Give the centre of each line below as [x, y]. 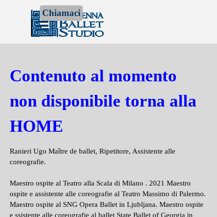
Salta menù [58, 18]
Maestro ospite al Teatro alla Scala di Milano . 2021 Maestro [100, 183]
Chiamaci [61, 13]
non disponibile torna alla [103, 101]
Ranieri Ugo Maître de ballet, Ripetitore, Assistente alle [93, 151]
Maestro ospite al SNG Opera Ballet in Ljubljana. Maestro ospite [107, 204]
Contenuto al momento [93, 76]
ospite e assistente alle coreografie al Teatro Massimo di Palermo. [108, 194]
